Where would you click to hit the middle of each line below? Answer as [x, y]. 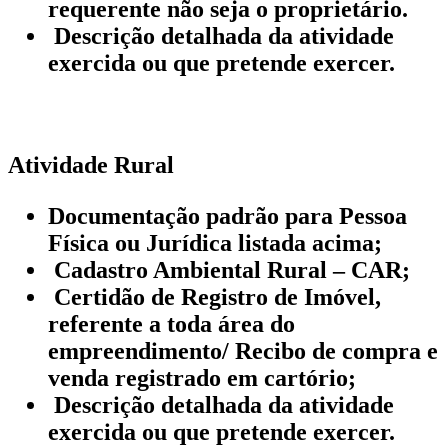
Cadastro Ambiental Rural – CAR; [229, 269]
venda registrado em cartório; [202, 377]
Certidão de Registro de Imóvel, [214, 296]
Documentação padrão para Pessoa [227, 215]
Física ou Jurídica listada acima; [215, 242]
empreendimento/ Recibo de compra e [243, 350]
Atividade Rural [91, 164]
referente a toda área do [171, 323]
